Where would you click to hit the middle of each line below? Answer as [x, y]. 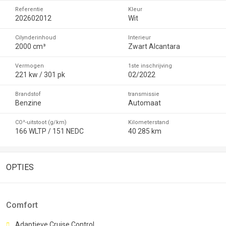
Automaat [145, 103]
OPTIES [20, 167]
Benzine [28, 103]
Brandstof [28, 94]
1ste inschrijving [150, 66]
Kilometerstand [149, 122]
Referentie [29, 9]
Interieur [139, 37]
